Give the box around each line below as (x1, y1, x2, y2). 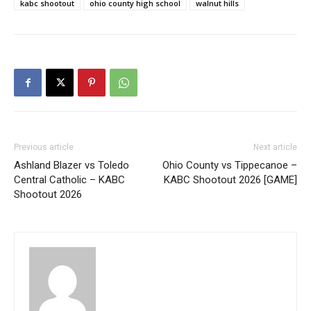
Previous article (14, 142, 74, 153)
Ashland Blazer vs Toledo (14, 159, 129, 172)
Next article (253, 142, 297, 153)
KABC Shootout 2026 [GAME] (164, 174, 297, 187)
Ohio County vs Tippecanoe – (162, 159, 297, 172)
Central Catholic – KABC (14, 174, 125, 187)
